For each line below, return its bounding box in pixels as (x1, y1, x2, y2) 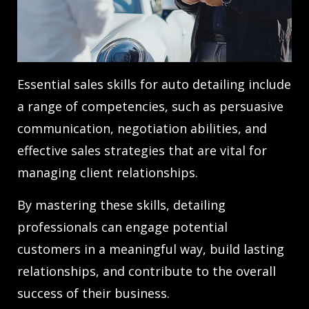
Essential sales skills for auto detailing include (17, 76, 291, 93)
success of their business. (17, 285, 170, 302)
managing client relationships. (17, 164, 198, 181)
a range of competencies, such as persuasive (17, 98, 283, 115)
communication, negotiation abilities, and (17, 120, 267, 137)
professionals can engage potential (17, 219, 228, 236)
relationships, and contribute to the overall (17, 263, 276, 280)
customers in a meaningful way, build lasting (17, 241, 284, 258)
